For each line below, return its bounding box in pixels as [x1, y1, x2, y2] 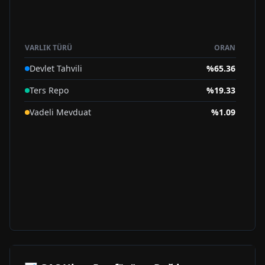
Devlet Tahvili [30, 63, 82, 74]
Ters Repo [30, 85, 69, 96]
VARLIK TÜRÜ [25, 43, 72, 53]
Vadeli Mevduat [30, 106, 91, 118]
